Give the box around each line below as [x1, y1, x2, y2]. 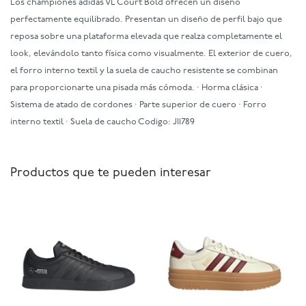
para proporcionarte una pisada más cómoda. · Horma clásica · [10, 83, 263, 92]
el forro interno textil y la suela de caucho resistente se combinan [10, 66, 278, 75]
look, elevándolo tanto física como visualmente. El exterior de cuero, [10, 49, 292, 58]
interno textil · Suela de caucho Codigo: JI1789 [10, 117, 195, 126]
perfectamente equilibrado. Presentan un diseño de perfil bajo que [10, 15, 282, 24]
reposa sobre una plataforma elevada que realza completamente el [10, 32, 282, 41]
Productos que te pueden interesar [10, 167, 211, 180]
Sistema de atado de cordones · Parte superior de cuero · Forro [10, 100, 266, 109]
